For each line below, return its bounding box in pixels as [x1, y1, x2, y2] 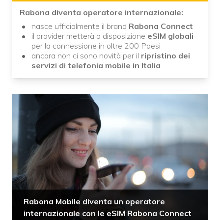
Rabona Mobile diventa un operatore [24, 196, 165, 206]
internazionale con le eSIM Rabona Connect [24, 208, 192, 218]
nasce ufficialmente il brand [31, 21, 129, 31]
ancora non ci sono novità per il [31, 51, 139, 60]
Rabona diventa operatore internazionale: [20, 7, 183, 17]
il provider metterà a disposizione [31, 31, 147, 41]
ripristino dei [139, 51, 190, 60]
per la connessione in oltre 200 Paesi [31, 41, 161, 51]
